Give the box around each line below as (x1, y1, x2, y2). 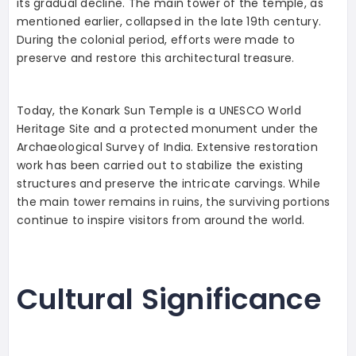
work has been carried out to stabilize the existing (17, 157, 304, 173)
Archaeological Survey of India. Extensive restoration (17, 138, 318, 155)
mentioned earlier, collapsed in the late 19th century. (17, 13, 322, 29)
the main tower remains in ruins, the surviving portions (17, 193, 331, 210)
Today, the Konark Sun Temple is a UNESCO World (17, 102, 301, 118)
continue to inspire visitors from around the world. (17, 211, 305, 228)
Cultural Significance (17, 278, 321, 319)
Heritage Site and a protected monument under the (17, 120, 319, 137)
